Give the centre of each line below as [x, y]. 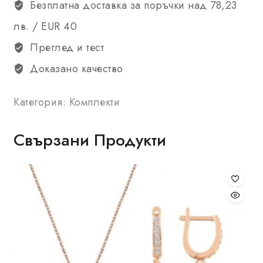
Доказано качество [75, 69]
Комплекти [94, 102]
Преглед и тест [65, 48]
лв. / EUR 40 [45, 27]
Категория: [41, 102]
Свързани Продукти [90, 140]
